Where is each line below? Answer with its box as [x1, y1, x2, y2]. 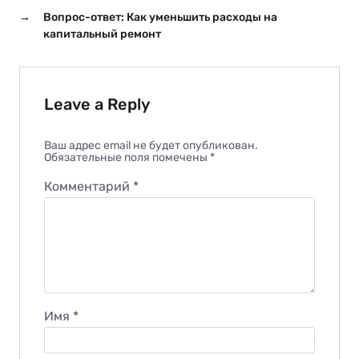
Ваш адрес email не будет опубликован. [44, 139, 258, 153]
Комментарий [44, 179, 133, 195]
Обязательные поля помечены [44, 151, 210, 165]
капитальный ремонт [43, 27, 161, 42]
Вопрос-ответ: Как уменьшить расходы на [43, 10, 277, 25]
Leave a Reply [44, 95, 150, 115]
